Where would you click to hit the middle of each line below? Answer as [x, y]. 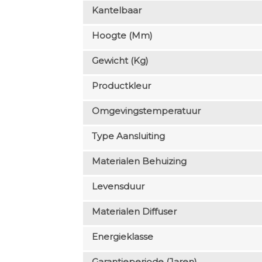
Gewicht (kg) [120, 60]
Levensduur [118, 186]
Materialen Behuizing [139, 161]
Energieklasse [122, 236]
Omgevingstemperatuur [146, 111]
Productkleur [121, 85]
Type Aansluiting [128, 136]
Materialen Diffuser [134, 211]
